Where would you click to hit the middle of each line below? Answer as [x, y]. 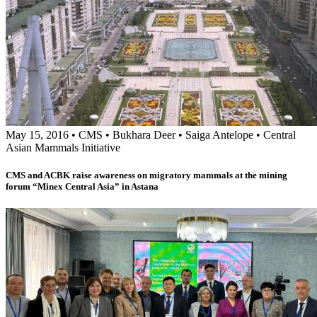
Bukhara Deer [144, 134]
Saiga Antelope [219, 134]
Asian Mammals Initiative [63, 147]
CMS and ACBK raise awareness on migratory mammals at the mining [146, 175]
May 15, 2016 [37, 134]
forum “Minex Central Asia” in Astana [82, 186]
